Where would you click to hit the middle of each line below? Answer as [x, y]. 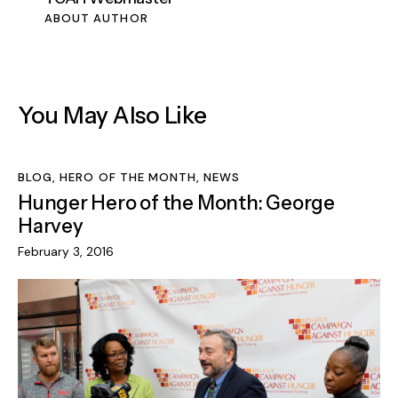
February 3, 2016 [66, 252]
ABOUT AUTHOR [96, 19]
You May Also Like [112, 116]
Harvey [51, 226]
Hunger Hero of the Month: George [176, 203]
